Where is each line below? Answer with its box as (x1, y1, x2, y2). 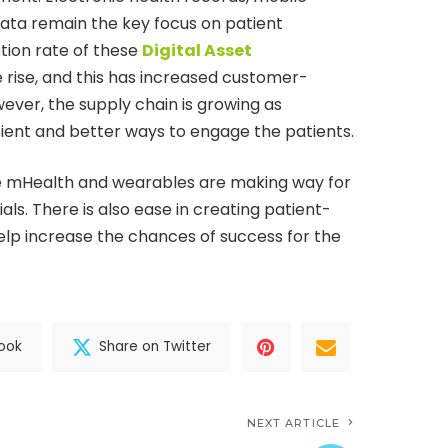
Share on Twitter (99, 337, 211, 357)
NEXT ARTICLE (246, 415, 340, 430)
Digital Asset (141, 38, 252, 62)
